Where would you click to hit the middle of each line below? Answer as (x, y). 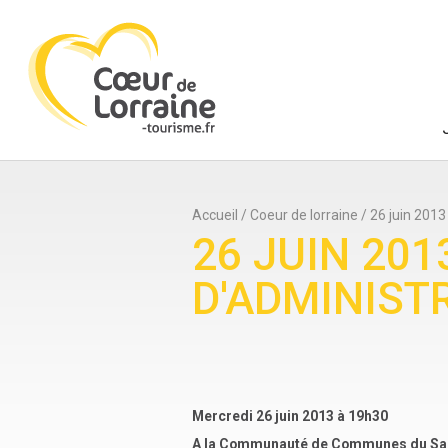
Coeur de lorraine (304, 215)
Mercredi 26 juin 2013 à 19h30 (290, 416)
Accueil (215, 215)
